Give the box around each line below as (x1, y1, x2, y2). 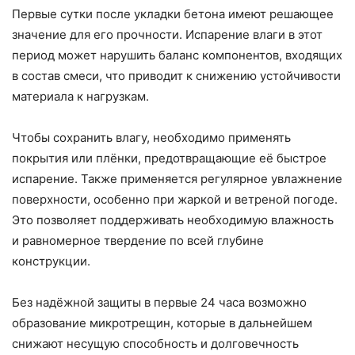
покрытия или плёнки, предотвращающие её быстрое (12, 150, 326, 166)
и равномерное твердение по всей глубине (12, 232, 264, 248)
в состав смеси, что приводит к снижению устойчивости (12, 67, 341, 83)
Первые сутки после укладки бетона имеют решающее (12, 6, 334, 21)
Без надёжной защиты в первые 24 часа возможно (12, 294, 307, 310)
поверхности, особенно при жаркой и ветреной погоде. (12, 191, 338, 207)
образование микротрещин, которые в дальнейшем (12, 315, 312, 330)
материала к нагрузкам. (12, 88, 149, 104)
